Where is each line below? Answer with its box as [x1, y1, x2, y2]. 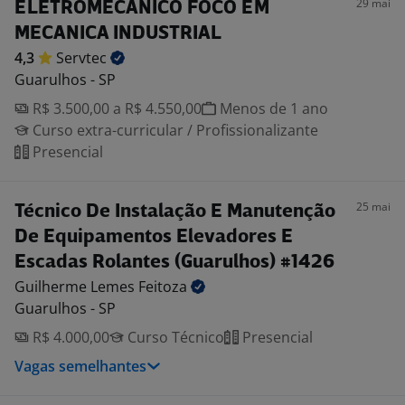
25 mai [356, 199, 391, 214]
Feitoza [138, 277, 191, 297]
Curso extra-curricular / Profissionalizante [29, 120, 318, 140]
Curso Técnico [124, 327, 224, 347]
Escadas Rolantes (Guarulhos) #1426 [14, 253, 334, 272]
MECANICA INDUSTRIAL [14, 24, 221, 43]
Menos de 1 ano [216, 99, 328, 118]
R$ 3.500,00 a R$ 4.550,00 [29, 99, 202, 118]
